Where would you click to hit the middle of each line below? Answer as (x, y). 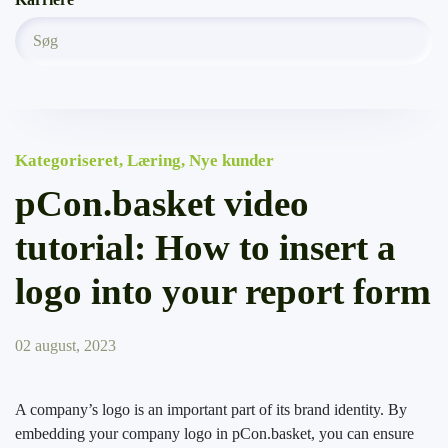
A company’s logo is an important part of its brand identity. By (211, 409)
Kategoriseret (67, 160)
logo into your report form (223, 291)
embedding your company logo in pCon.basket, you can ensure (214, 433)
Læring (154, 160)
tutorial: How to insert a (205, 247)
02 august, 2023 (65, 345)
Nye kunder (231, 160)
